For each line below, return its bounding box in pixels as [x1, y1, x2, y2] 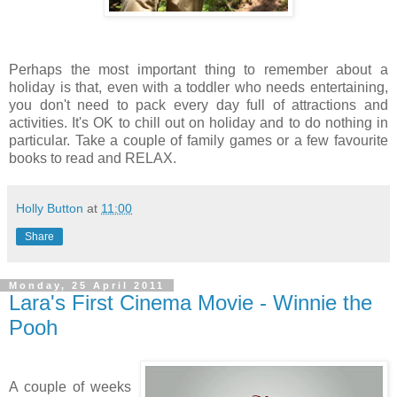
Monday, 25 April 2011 [9, 279, 165, 291]
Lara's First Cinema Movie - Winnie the [9, 290, 372, 315]
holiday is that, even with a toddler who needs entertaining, [9, 79, 388, 95]
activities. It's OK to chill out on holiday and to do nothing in [9, 114, 388, 130]
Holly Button [16, 200, 83, 215]
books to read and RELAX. [9, 150, 176, 166]
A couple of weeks [9, 379, 131, 395]
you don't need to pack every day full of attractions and [9, 97, 388, 113]
